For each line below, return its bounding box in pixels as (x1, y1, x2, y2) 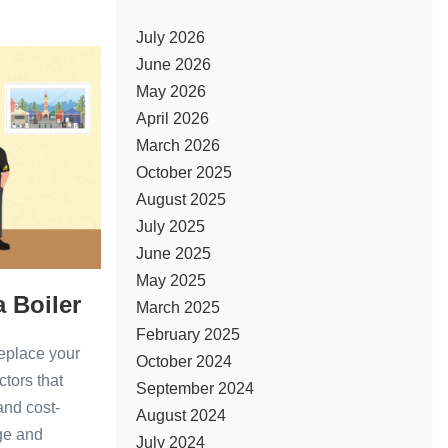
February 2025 (135, 326, 240, 343)
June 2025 (135, 245, 211, 262)
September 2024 (135, 380, 254, 397)
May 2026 (135, 83, 206, 100)
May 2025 (135, 272, 206, 289)
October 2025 (135, 164, 232, 181)
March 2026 (135, 137, 220, 154)
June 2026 (135, 56, 211, 73)
